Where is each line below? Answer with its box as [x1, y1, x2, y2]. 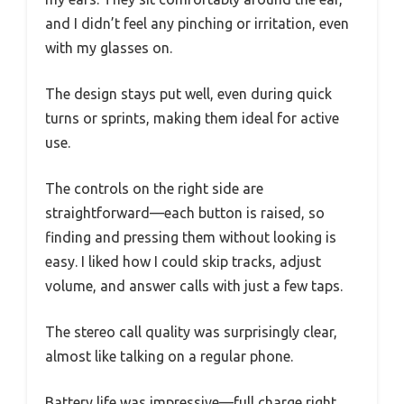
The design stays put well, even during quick [45, 85, 332, 102]
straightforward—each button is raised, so [45, 204, 325, 221]
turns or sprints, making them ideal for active [45, 109, 339, 126]
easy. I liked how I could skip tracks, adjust [45, 252, 321, 270]
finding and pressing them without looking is [45, 228, 336, 245]
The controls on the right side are [45, 179, 263, 197]
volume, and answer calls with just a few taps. [45, 277, 343, 294]
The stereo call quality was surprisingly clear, [45, 323, 337, 340]
